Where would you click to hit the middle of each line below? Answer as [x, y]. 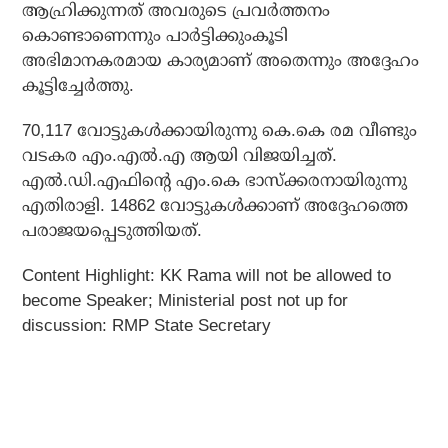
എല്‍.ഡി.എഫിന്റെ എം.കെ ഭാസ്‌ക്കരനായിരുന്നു [215, 181]
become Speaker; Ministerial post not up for [185, 301]
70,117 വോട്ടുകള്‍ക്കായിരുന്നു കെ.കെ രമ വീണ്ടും [220, 131]
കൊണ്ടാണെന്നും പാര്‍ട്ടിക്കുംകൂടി [155, 36]
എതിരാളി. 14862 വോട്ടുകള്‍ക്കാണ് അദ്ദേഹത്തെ [215, 206]
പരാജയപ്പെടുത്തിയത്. [112, 231]
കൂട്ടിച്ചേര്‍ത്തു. [78, 86]
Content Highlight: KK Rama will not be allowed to [207, 276]
